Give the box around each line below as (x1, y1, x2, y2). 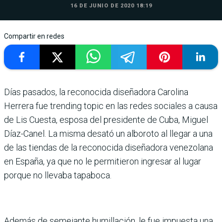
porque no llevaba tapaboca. (4, 170, 111, 181)
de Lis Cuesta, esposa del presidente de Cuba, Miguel (4, 114, 208, 125)
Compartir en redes (4, 32, 64, 41)
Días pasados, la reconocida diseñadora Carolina (4, 87, 188, 98)
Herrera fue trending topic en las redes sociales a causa (4, 101, 218, 111)
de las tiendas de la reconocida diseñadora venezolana (4, 142, 213, 153)
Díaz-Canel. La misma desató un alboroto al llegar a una (4, 128, 213, 139)
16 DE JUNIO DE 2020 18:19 (70, 2, 152, 9)
